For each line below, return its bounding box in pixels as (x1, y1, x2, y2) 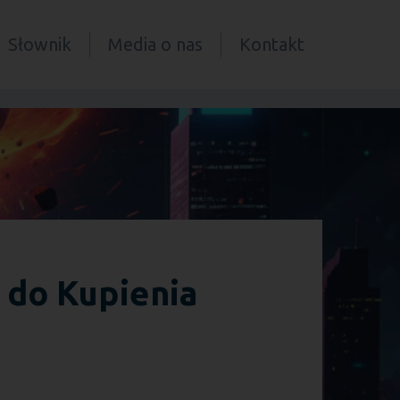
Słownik (8, 34, 71, 54)
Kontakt (239, 34, 304, 54)
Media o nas (108, 34, 203, 54)
